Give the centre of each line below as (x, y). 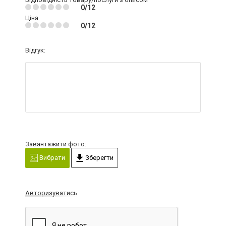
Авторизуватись (51, 193)
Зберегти (99, 157)
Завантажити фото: (56, 144)
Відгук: (35, 50)
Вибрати (51, 157)
